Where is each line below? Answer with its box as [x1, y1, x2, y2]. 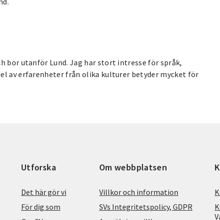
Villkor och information [99, 187, 178, 197]
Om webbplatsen [99, 161, 167, 173]
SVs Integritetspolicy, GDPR [99, 201, 192, 212]
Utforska [21, 161, 56, 173]
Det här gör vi [21, 187, 66, 197]
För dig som [21, 201, 60, 212]
